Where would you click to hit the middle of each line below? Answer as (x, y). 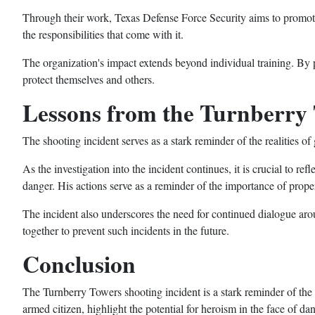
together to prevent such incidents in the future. (126, 231)
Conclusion (79, 264)
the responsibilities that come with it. (103, 34)
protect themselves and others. (89, 79)
